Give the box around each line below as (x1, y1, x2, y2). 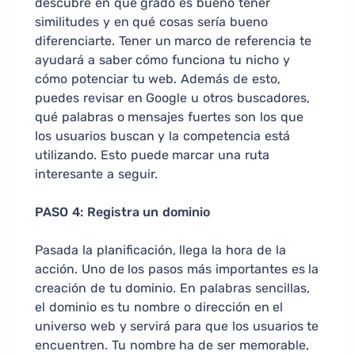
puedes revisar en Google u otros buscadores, (35, 90, 310, 106)
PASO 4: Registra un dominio (35, 204, 211, 220)
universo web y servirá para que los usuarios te (35, 319, 319, 334)
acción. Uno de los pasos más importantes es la (35, 261, 319, 277)
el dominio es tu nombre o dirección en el (35, 300, 284, 315)
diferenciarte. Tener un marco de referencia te (35, 33, 311, 49)
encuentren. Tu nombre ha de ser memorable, (35, 338, 309, 353)
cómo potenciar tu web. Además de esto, (35, 71, 281, 87)
